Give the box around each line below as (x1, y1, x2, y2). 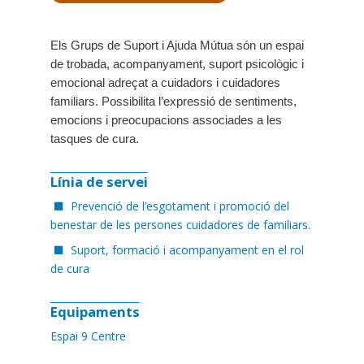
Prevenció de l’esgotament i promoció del (70, 198, 289, 214)
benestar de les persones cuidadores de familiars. (50, 217, 310, 232)
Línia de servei (50, 172, 148, 191)
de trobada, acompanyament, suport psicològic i (50, 58, 304, 71)
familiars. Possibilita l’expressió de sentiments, (50, 95, 297, 108)
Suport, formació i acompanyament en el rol (70, 242, 304, 258)
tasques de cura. (50, 132, 139, 145)
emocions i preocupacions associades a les (50, 114, 282, 127)
